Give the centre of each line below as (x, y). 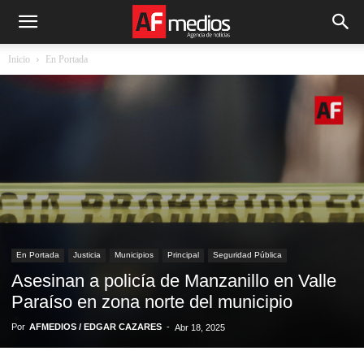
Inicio (19, 59)
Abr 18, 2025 (200, 327)
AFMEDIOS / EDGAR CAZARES (95, 327)
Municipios (134, 255)
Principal (183, 255)
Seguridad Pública (247, 255)
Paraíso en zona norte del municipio (152, 302)
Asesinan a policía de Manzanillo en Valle (174, 281)
